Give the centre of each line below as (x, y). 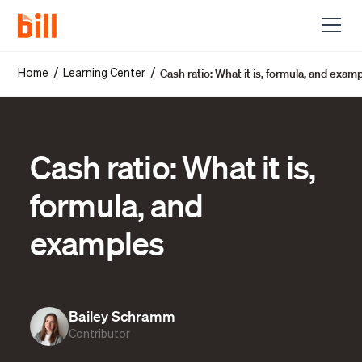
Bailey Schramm (122, 316)
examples (97, 243)
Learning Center (105, 73)
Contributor (99, 335)
